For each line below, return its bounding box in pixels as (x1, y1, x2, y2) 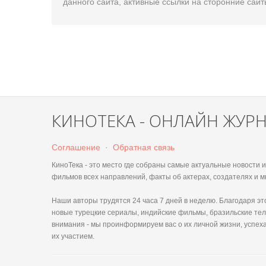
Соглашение (52, 142, 100, 152)
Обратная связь (113, 142, 175, 152)
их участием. (52, 232, 94, 240)
